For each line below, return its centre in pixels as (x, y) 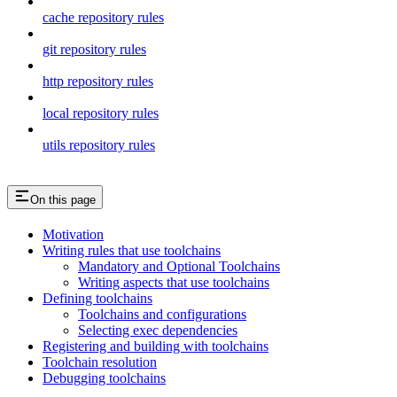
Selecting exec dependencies (158, 330)
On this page (63, 199)
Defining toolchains (97, 298)
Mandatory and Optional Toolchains (179, 266)
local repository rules (101, 113)
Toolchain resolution (100, 362)
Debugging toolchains (104, 378)
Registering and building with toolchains (156, 346)
